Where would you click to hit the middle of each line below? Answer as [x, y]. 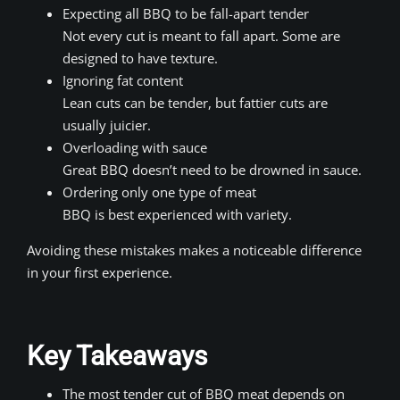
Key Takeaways [117, 355]
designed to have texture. [140, 58]
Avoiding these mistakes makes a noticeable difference [194, 250]
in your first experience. [100, 272]
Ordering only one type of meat [159, 192]
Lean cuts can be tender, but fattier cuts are [195, 102]
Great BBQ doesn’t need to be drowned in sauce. [212, 169]
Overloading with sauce [135, 147]
